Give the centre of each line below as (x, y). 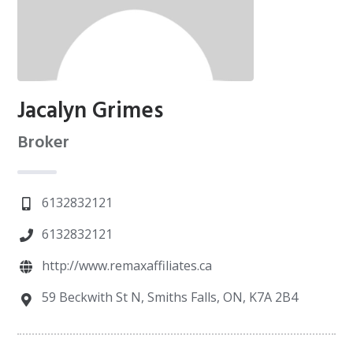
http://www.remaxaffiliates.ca (126, 266)
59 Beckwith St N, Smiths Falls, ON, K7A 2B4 (169, 297)
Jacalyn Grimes (91, 111)
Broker (44, 143)
